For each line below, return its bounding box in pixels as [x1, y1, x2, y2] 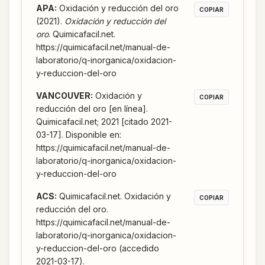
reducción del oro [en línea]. [36, 104, 148, 114]
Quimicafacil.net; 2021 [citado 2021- [36, 117, 172, 127]
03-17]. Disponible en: [36, 130, 121, 140]
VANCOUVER [36, 91, 91, 101]
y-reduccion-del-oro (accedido [36, 243, 159, 254]
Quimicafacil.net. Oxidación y [59, 191, 171, 202]
